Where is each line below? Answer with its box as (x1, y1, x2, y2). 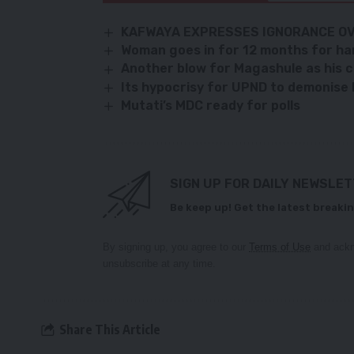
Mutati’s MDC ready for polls (121, 97, 301, 113)
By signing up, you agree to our (103, 241, 249, 254)
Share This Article (59, 321, 160, 337)
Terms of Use (249, 241, 311, 254)
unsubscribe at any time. (103, 258, 216, 270)
